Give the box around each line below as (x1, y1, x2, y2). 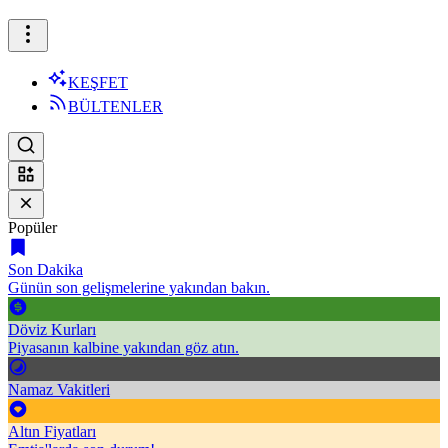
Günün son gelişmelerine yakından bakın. (8, 279, 270, 296)
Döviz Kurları (8, 321, 96, 338)
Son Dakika (8, 261, 83, 278)
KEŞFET (68, 74, 128, 91)
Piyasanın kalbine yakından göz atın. (8, 339, 239, 356)
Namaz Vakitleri (8, 381, 110, 398)
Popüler (8, 219, 57, 236)
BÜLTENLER (68, 98, 163, 115)
